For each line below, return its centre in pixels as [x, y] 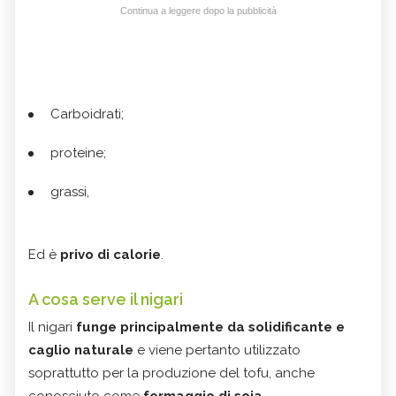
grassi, [70, 192]
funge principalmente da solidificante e [209, 327]
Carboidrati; [87, 114]
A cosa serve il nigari [106, 300]
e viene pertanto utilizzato [217, 350]
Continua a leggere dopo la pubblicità [198, 11]
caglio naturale [81, 350]
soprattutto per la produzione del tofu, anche [171, 373]
